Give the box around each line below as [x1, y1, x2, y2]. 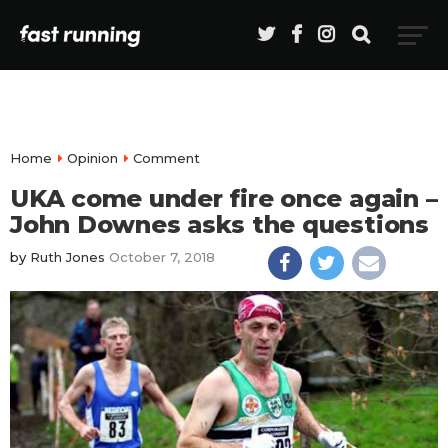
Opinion [67, 150, 118, 166]
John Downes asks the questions [10, 210, 429, 239]
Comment [133, 150, 200, 166]
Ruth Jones [30, 249, 105, 265]
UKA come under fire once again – [10, 184, 438, 213]
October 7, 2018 [109, 249, 215, 265]
